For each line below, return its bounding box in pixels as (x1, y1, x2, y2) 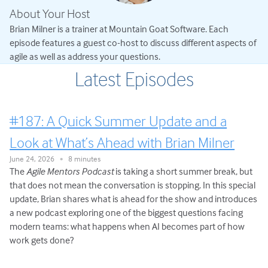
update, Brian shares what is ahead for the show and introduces (10, 192, 258, 205)
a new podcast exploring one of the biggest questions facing (10, 206, 243, 218)
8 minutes (63, 153, 101, 163)
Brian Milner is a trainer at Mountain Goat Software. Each (10, 23, 229, 35)
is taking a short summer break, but (114, 165, 253, 177)
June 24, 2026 (10, 153, 60, 163)
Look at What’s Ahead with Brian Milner (10, 133, 235, 151)
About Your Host (10, 5, 90, 22)
